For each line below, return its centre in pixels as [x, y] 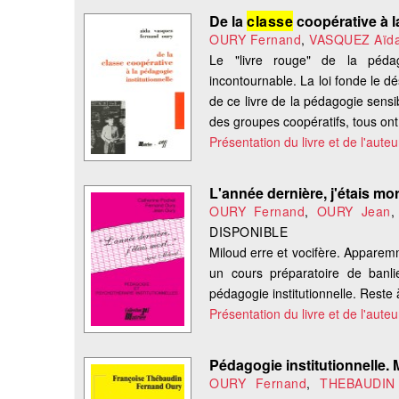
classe [270, 21]
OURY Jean [354, 212]
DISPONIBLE [249, 232]
